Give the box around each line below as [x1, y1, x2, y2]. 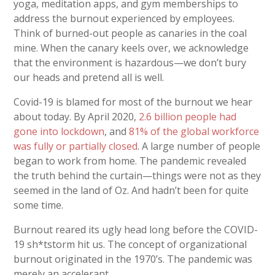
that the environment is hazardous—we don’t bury [14, 56, 247, 70]
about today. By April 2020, [14, 110, 139, 124]
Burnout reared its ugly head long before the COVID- [14, 223, 258, 237]
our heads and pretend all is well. [14, 71, 165, 85]
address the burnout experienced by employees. [14, 12, 235, 26]
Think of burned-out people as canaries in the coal [14, 26, 247, 41]
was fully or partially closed [14, 139, 138, 153]
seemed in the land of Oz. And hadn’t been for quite [14, 184, 249, 198]
